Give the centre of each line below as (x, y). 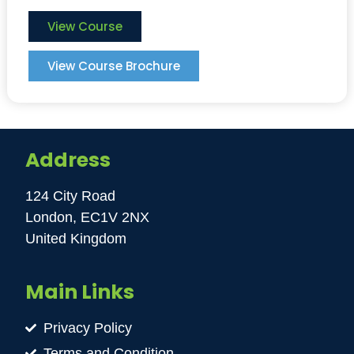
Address (68, 160)
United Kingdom (76, 239)
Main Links (80, 292)
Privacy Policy (87, 328)
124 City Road (71, 196)
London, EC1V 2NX (88, 218)
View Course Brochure (113, 66)
